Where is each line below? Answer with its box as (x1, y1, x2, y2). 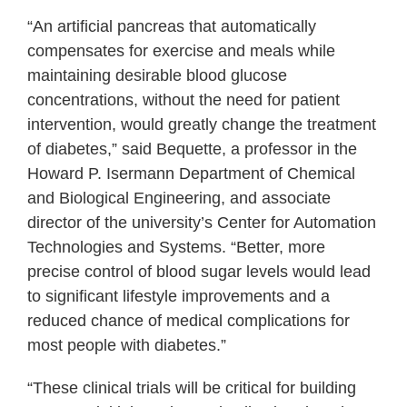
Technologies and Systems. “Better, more (27, 238, 325, 257)
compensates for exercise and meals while (27, 42, 335, 61)
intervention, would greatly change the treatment (27, 115, 376, 134)
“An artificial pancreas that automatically (27, 17, 316, 36)
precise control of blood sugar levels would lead (27, 263, 371, 282)
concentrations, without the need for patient (27, 91, 340, 110)
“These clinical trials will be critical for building (27, 379, 356, 398)
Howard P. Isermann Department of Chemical (27, 164, 355, 184)
